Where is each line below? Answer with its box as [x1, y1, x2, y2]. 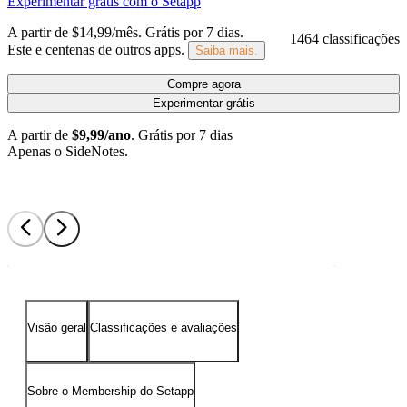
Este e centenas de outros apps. [7, 41, 184, 57]
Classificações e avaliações [90, 321, 237, 335]
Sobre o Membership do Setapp [27, 383, 194, 398]
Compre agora [166, 76, 241, 91]
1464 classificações [290, 31, 400, 46]
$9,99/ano [72, 126, 131, 143]
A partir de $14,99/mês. [7, 24, 142, 40]
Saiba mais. [195, 43, 258, 57]
